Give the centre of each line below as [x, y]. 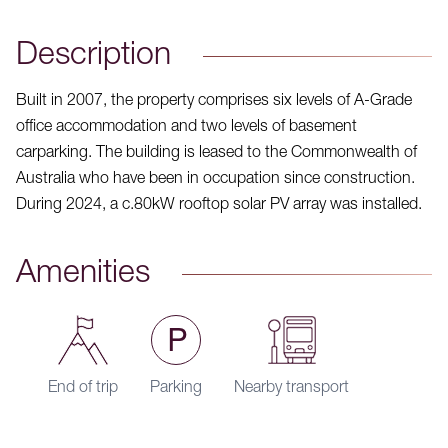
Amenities [83, 274]
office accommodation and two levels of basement [186, 127]
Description [93, 56]
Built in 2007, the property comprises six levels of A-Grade [214, 101]
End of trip [83, 388]
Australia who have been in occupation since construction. [215, 179]
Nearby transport [291, 388]
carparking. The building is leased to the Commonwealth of [216, 153]
